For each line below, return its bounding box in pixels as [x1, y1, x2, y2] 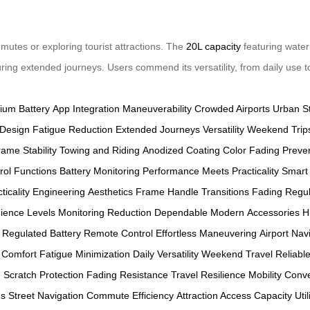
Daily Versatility [133, 248, 199, 259]
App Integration [53, 102, 120, 114]
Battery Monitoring [60, 165, 140, 176]
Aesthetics [88, 185, 133, 197]
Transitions [201, 185, 249, 197]
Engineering [33, 185, 85, 197]
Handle [167, 185, 199, 197]
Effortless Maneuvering [156, 227, 257, 239]
